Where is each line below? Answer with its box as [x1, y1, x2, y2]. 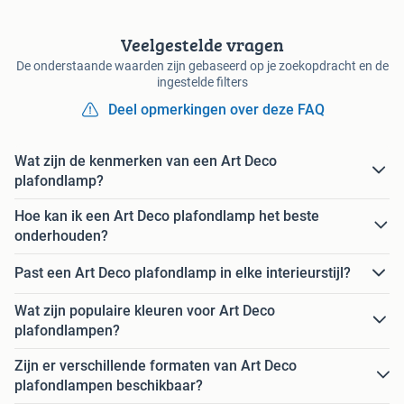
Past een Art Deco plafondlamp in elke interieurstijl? [14, 264, 351, 282]
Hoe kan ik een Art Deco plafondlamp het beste [14, 207, 319, 225]
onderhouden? [14, 226, 108, 244]
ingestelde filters [156, 74, 248, 89]
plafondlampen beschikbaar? [14, 376, 203, 394]
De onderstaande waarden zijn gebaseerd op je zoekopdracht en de [15, 58, 389, 73]
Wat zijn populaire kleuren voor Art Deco [14, 301, 275, 319]
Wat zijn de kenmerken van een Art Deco [14, 151, 277, 170]
